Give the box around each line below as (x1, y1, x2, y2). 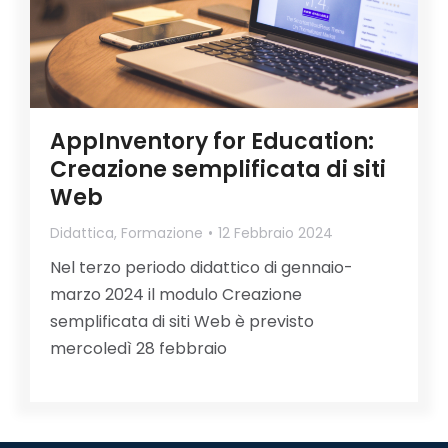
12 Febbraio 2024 (218, 223, 333, 244)
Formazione (121, 223, 203, 244)
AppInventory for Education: (50, 126, 374, 158)
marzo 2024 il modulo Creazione (50, 283, 302, 307)
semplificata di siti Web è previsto (50, 310, 314, 334)
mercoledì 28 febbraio (50, 337, 227, 361)
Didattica (50, 223, 114, 244)
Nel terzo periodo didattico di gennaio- (50, 256, 353, 280)
